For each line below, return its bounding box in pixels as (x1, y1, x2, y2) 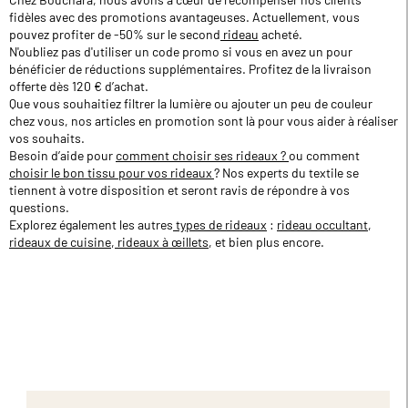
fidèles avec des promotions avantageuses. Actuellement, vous (9, 8, 360, 25)
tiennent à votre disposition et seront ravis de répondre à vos (9, 181, 350, 198)
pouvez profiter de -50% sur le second (9, 25, 220, 42)
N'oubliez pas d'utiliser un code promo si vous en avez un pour (9, 43, 352, 59)
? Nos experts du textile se (214, 164, 359, 180)
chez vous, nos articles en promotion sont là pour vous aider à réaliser (9, 112, 398, 128)
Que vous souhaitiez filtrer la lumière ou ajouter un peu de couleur (9, 95, 372, 111)
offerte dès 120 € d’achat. (9, 77, 148, 94)
